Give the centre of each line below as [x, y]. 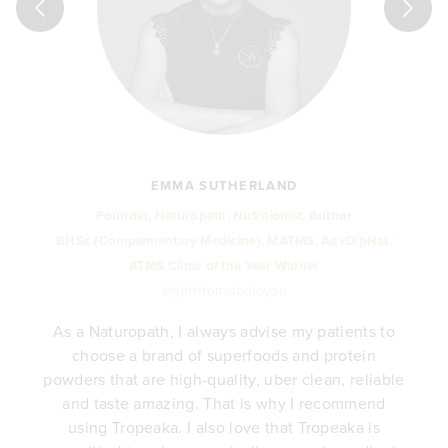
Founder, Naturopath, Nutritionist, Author [224, 215]
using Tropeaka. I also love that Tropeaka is [224, 426]
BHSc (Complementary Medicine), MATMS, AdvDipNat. [224, 240]
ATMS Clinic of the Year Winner [224, 265]
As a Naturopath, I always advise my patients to [224, 330]
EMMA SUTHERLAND [224, 186]
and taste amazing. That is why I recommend [224, 402]
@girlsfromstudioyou [224, 289]
